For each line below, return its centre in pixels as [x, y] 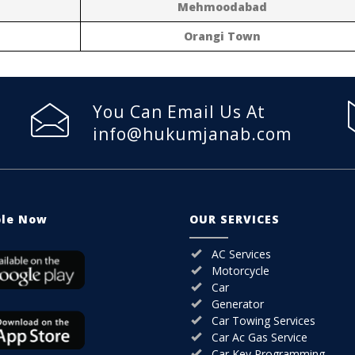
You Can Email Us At [179, 111]
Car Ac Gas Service [260, 337]
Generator [238, 303]
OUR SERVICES [235, 219]
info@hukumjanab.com [192, 134]
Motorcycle [240, 270]
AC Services [241, 254]
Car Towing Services [263, 320]
